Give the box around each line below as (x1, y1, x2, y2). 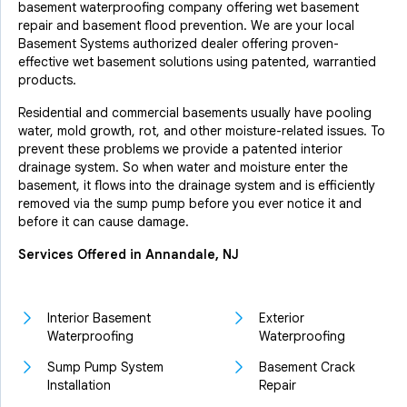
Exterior (259, 310, 304, 326)
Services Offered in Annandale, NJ (18, 246, 239, 263)
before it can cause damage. (18, 213, 189, 230)
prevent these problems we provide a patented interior (18, 141, 342, 157)
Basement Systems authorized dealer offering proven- (18, 35, 339, 52)
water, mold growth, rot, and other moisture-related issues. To (18, 123, 385, 139)
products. (18, 72, 76, 88)
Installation (47, 377, 111, 393)
